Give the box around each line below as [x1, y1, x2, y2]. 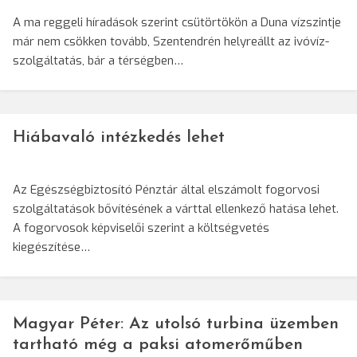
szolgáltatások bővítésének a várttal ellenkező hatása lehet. [13, 201, 339, 218]
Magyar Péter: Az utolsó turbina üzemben [13, 316, 339, 333]
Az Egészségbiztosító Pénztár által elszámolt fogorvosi [13, 182, 320, 198]
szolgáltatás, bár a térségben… [13, 53, 183, 69]
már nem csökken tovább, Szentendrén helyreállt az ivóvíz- [13, 33, 329, 50]
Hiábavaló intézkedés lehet [13, 129, 225, 147]
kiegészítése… [13, 239, 90, 256]
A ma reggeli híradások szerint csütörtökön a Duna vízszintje [13, 14, 341, 31]
